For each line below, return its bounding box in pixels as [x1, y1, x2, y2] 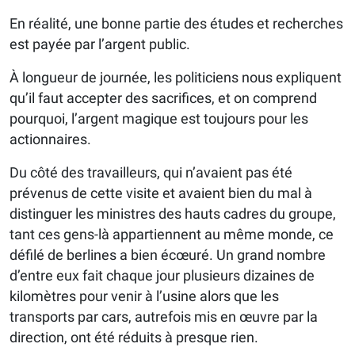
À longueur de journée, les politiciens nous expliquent [10, 68, 342, 86]
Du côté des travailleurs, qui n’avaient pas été [10, 163, 292, 181]
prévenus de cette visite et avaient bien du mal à [10, 184, 312, 201]
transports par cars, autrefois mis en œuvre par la [10, 307, 318, 325]
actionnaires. [10, 130, 91, 147]
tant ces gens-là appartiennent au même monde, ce [10, 225, 334, 242]
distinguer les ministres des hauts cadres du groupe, [10, 204, 336, 222]
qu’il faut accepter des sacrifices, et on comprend [10, 89, 317, 106]
